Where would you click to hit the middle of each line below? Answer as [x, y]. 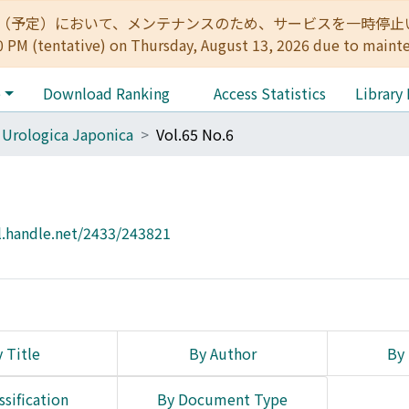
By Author [222, 353]
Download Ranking [106, 93]
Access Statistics [269, 93]
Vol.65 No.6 [195, 134]
